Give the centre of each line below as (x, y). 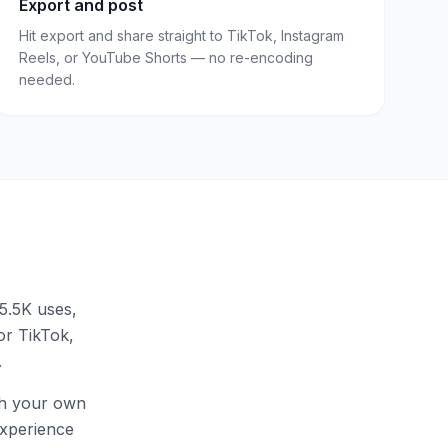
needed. (46, 79)
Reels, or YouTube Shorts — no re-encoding (165, 57)
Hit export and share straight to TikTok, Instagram (181, 35)
